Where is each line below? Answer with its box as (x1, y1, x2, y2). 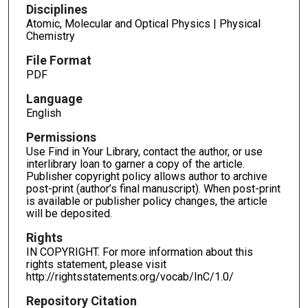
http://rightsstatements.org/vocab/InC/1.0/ (25, 269, 234, 283)
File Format (25, 53, 91, 68)
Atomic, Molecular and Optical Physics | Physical (25, 17, 261, 31)
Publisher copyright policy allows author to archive (25, 169, 267, 183)
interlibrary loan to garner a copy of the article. (25, 157, 245, 170)
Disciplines (25, 2, 87, 17)
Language (25, 91, 82, 107)
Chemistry (25, 30, 75, 43)
